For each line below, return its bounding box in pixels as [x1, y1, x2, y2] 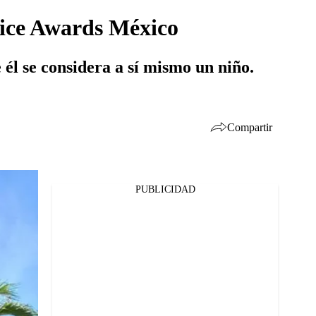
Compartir [227, 121, 272, 133]
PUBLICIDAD [135, 184, 195, 195]
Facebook [36, 192, 77, 203]
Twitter [36, 210, 67, 221]
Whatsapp [36, 229, 80, 240]
